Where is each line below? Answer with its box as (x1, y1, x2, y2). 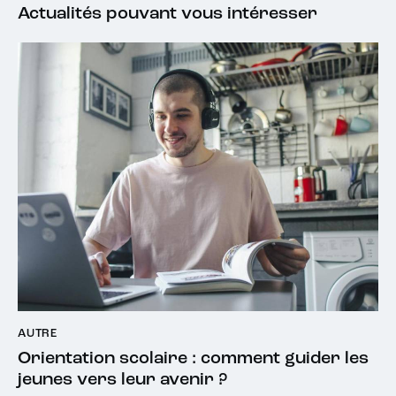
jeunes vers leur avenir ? (18, 370, 227, 389)
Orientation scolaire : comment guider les (18, 349, 369, 368)
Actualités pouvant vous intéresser (18, 5, 317, 24)
